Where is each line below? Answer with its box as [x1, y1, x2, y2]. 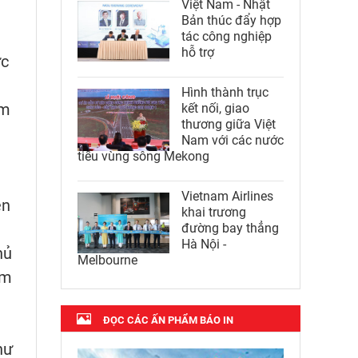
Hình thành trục [181, 84, 268, 100]
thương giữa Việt [181, 116, 276, 132]
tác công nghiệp [181, 28, 272, 44]
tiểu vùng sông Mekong [78, 148, 209, 164]
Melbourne [78, 252, 137, 268]
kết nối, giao [181, 100, 249, 116]
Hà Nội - [181, 236, 226, 252]
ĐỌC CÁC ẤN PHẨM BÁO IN [103, 313, 233, 326]
